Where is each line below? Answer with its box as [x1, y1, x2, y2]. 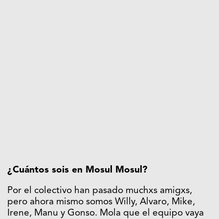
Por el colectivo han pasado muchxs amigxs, [7, 186, 192, 196]
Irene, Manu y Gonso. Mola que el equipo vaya [7, 208, 204, 218]
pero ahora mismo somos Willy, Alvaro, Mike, [7, 197, 195, 207]
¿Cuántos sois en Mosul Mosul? [7, 165, 148, 175]
